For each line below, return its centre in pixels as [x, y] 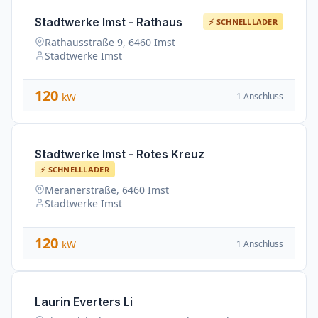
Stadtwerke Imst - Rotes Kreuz [120, 154]
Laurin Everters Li [84, 302]
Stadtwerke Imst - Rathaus [109, 22]
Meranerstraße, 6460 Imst [107, 190]
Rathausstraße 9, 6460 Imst [110, 42]
